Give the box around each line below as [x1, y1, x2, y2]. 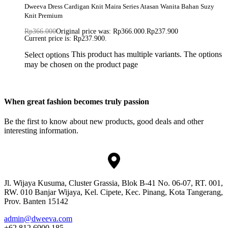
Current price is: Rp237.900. [24, 35, 107, 43]
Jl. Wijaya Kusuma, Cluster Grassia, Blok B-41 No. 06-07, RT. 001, [4, 179, 223, 188]
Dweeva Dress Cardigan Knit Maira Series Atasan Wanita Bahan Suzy [24, 3, 214, 11]
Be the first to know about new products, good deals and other [4, 117, 204, 126]
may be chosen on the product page [24, 60, 138, 69]
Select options [24, 50, 69, 60]
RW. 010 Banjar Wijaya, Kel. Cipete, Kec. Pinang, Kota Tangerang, [4, 188, 223, 197]
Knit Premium [24, 12, 63, 20]
